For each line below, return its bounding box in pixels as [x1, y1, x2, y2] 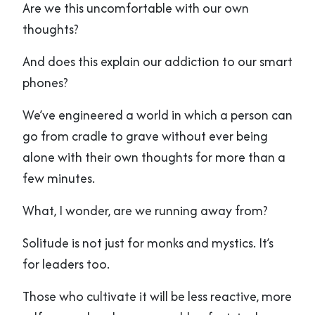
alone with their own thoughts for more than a [22, 147, 285, 167]
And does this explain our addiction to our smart [22, 51, 292, 71]
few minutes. [22, 168, 95, 188]
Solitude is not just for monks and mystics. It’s [22, 233, 274, 252]
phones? [22, 72, 68, 92]
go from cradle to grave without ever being [22, 126, 268, 146]
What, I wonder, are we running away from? [22, 200, 268, 220]
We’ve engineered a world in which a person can [22, 105, 292, 124]
